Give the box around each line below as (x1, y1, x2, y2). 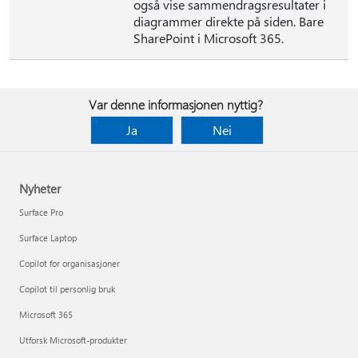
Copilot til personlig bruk (19, 283, 115, 295)
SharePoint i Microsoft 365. (133, 30, 284, 46)
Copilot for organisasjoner (19, 257, 120, 269)
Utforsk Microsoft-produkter (19, 334, 127, 346)
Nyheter (19, 181, 61, 197)
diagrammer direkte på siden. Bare (133, 13, 324, 30)
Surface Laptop (19, 232, 77, 244)
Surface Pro (19, 206, 63, 218)
